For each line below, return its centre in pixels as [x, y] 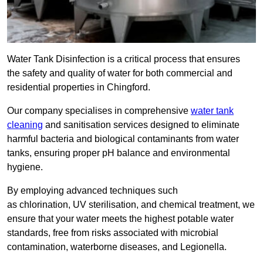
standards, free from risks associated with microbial [113, 233]
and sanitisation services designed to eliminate [141, 125]
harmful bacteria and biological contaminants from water [123, 139]
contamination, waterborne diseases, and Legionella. [117, 247]
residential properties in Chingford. [79, 87]
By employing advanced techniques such [92, 191]
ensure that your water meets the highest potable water [120, 219]
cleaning [25, 125]
